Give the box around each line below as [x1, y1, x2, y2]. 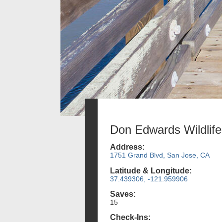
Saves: [110, 189, 136, 198]
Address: [110, 143, 145, 152]
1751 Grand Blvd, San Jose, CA [110, 151, 210, 160]
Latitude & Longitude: [110, 166, 192, 175]
